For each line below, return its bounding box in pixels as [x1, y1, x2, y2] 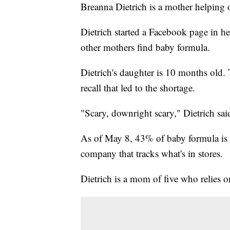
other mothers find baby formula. [81, 40, 210, 53]
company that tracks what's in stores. [81, 146, 223, 160]
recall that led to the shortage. [81, 81, 195, 94]
